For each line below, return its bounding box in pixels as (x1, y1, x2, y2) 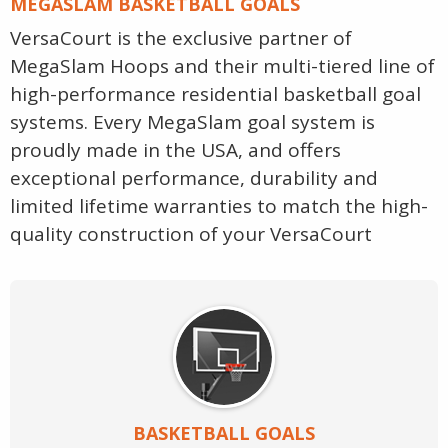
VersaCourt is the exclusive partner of (10, 25, 352, 52)
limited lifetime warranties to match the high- (10, 193, 428, 220)
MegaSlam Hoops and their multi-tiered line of (10, 53, 435, 80)
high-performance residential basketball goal (10, 81, 421, 108)
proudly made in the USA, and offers (10, 137, 341, 164)
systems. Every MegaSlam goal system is (10, 109, 375, 136)
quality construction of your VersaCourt (10, 221, 372, 248)
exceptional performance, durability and (10, 165, 378, 192)
